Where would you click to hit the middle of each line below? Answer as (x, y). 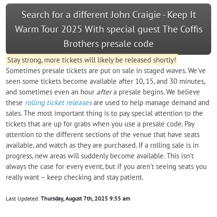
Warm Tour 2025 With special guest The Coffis (108, 29)
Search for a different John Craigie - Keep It (108, 14)
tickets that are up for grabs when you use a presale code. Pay (100, 124)
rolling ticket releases (58, 102)
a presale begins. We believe (156, 92)
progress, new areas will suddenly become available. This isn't (100, 155)
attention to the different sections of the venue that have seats (103, 134)
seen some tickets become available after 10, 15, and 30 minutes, (105, 81)
